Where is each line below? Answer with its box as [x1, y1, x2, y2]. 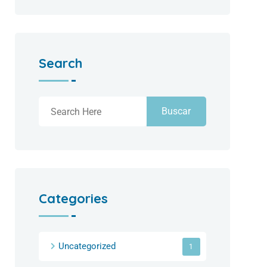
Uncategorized [58, 241, 116, 252]
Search [39, 55, 83, 72]
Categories [39, 190, 108, 207]
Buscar [162, 105, 191, 117]
